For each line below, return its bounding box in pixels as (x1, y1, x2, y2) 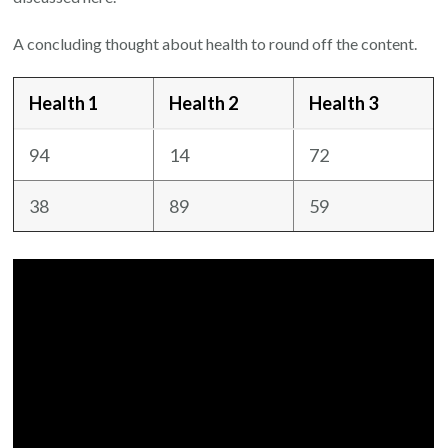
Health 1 (29, 92, 99, 115)
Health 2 (169, 92, 239, 115)
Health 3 (309, 92, 379, 115)
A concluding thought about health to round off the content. (13, 34, 418, 54)
